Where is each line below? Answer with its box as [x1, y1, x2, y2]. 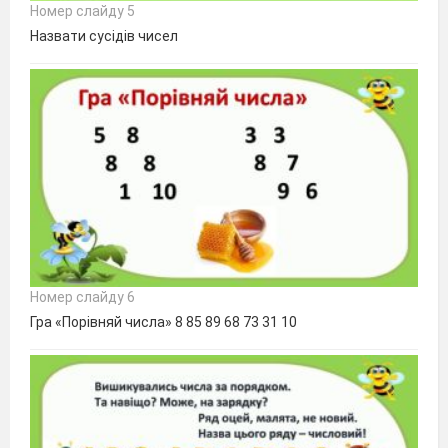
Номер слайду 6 [30, 288, 135, 305]
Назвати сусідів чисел [30, 27, 178, 44]
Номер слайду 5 [30, 2, 135, 19]
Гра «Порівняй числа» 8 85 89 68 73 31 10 [30, 313, 297, 330]
